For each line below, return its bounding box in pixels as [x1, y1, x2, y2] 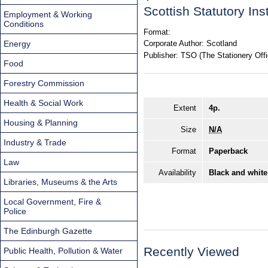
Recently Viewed [144, 245, 239, 259]
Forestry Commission [4, 78, 84, 88]
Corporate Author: [144, 39, 204, 48]
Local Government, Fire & [4, 196, 101, 206]
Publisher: [144, 50, 178, 60]
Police [4, 206, 26, 216]
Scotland [206, 39, 237, 48]
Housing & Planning [4, 117, 78, 127]
